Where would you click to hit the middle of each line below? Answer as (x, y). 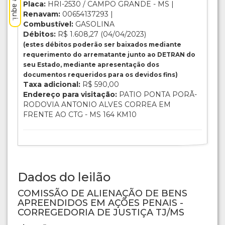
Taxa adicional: (52, 84)
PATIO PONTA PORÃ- (157, 94)
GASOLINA (94, 24)
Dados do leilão (64, 177)
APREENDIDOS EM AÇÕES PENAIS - (100, 203)
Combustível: (48, 24)
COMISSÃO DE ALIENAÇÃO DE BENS (102, 193)
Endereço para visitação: (70, 94)
